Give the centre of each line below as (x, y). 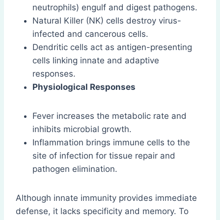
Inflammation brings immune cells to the (111, 143)
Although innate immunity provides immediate (106, 198)
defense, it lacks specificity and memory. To (102, 211)
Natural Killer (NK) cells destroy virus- (107, 21)
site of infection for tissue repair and (104, 156)
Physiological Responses (84, 87)
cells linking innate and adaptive (96, 61)
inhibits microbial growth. (82, 129)
